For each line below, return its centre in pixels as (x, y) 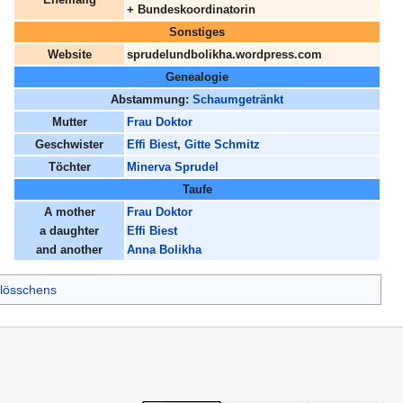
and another (69, 250)
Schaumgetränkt (238, 100)
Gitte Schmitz (222, 145)
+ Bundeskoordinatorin (191, 10)
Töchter (69, 167)
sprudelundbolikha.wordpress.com (224, 55)
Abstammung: (152, 100)
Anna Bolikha (164, 250)
